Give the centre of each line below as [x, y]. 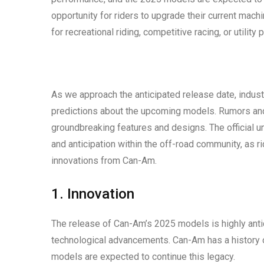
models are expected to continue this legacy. [143, 257]
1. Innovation [93, 194]
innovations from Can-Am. [104, 161]
